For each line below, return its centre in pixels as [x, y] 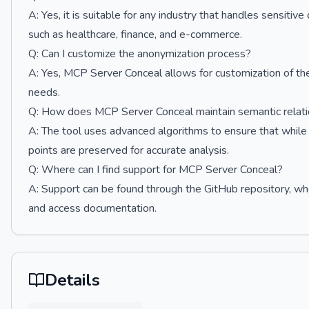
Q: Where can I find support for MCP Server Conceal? [156, 170]
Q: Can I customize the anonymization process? [140, 54]
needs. [44, 92]
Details [72, 280]
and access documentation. [92, 208]
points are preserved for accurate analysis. [129, 150]
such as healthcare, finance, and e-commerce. [135, 34]
